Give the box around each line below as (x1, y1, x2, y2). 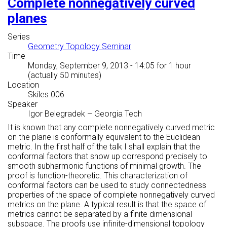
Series (8, 32, 30, 42)
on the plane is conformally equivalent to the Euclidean (8, 132, 200, 142)
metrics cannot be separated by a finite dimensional (8, 209, 192, 219)
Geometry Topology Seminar (28, 42, 131, 52)
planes (8, 11, 47, 26)
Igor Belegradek (28, 109, 85, 119)
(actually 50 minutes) (28, 70, 101, 81)
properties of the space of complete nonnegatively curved (8, 190, 215, 200)
